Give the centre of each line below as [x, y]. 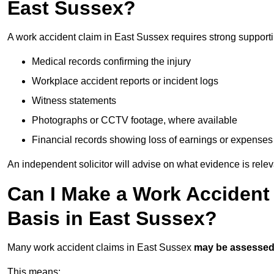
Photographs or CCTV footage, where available [135, 120]
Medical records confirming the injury [111, 62]
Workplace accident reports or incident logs [125, 81]
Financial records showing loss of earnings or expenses [152, 140]
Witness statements [74, 101]
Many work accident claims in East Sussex [101, 248]
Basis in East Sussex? [112, 219]
